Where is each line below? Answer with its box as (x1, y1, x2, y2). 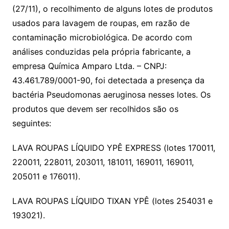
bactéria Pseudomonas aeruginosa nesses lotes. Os (12, 89, 211, 100)
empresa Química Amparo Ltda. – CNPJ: (12, 61, 167, 72)
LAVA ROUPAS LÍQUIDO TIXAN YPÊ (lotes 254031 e (12, 196, 213, 207)
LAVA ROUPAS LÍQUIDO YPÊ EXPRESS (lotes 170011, (12, 143, 215, 153)
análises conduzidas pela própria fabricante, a (12, 47, 191, 57)
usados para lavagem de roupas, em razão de (12, 18, 190, 29)
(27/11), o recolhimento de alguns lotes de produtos (12, 4, 213, 14)
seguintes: (12, 118, 51, 129)
